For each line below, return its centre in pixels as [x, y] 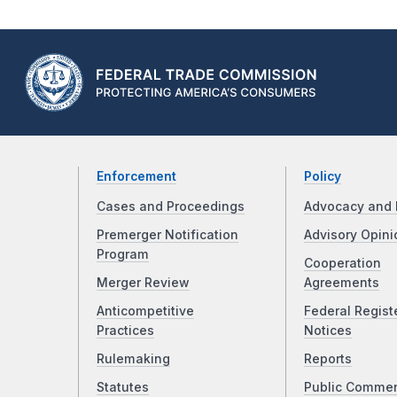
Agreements [341, 282]
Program [123, 254]
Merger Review [143, 282]
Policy [322, 176]
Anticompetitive [145, 311]
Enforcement [136, 176]
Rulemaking [133, 358]
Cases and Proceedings [171, 206]
